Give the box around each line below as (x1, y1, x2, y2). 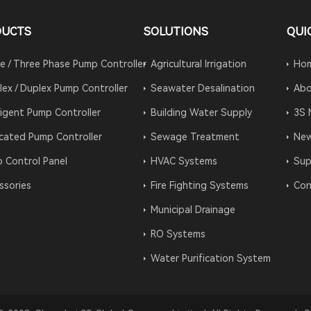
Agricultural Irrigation (150, 58, 246, 69)
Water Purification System (150, 252, 271, 264)
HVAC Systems (150, 155, 217, 167)
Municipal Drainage (150, 203, 235, 215)
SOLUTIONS (143, 24, 208, 38)
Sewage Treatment (150, 131, 239, 142)
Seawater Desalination (150, 82, 255, 94)
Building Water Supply (150, 106, 252, 118)
